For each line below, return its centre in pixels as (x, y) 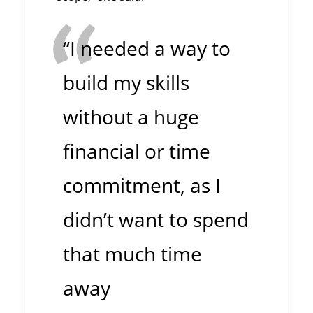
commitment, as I (142, 186)
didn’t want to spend (156, 220)
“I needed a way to (147, 49)
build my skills (126, 83)
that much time (132, 254)
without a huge (131, 117)
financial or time (137, 152)
